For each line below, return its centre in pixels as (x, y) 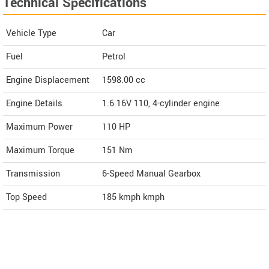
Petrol (114, 57)
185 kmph (121, 198)
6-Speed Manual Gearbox (151, 174)
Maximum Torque (40, 151)
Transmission (33, 174)
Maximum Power (39, 127)
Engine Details (34, 104)
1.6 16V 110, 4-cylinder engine (161, 104)
